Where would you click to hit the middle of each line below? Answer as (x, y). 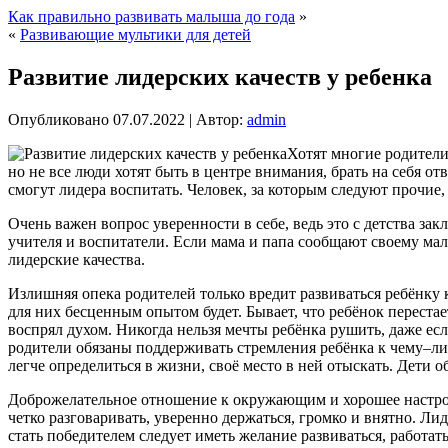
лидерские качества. (76, 259)
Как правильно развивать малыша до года (151, 16)
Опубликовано (58, 119)
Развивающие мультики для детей (135, 34)
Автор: (219, 119)
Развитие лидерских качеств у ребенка (220, 76)
